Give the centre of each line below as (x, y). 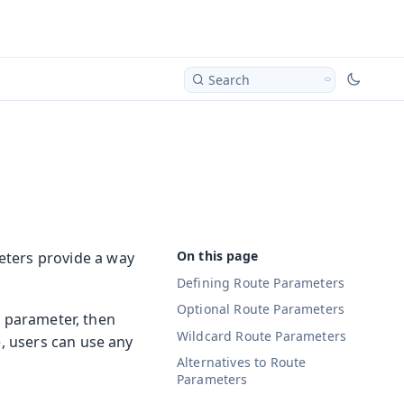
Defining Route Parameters (261, 282)
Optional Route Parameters (261, 309)
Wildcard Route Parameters (262, 335)
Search (229, 79)
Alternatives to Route (242, 363)
